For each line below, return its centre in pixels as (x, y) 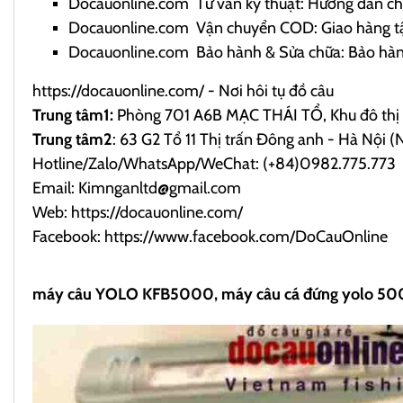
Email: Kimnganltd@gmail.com (137, 188)
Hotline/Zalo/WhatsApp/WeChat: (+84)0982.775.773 (214, 163)
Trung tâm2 (72, 139)
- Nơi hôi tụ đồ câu (269, 90)
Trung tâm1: (73, 115)
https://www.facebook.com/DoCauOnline (246, 236)
